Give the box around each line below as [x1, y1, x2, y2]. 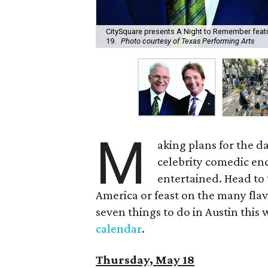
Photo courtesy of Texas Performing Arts [121, 36, 254, 46]
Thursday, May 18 [96, 252, 194, 267]
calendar [96, 221, 142, 236]
